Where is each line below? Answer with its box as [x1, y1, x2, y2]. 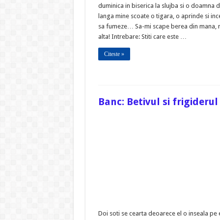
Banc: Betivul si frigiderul [98, 95, 218, 108]
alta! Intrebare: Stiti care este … [98, 32, 187, 40]
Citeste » [104, 50, 124, 57]
